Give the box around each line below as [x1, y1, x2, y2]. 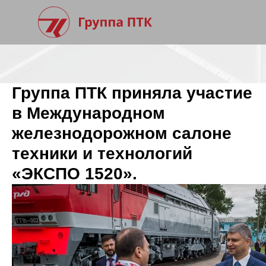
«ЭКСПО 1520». [12, 164, 137, 183]
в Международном [12, 104, 165, 122]
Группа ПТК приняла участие [12, 84, 252, 102]
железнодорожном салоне [12, 124, 232, 142]
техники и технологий [12, 144, 192, 163]
